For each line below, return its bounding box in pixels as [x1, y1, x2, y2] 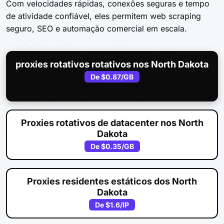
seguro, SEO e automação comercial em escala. [6, 23, 187, 33]
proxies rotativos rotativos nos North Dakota [15, 58, 208, 69]
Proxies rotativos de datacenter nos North [20, 117, 203, 128]
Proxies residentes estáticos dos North [27, 175, 197, 186]
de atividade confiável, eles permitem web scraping [6, 10, 201, 21]
